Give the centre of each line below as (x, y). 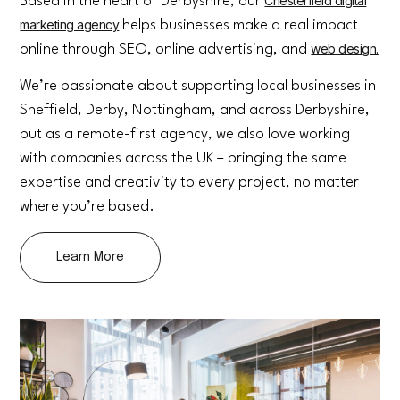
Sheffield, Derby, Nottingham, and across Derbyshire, (195, 111)
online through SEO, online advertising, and (166, 49)
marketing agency (70, 24)
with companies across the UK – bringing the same (183, 159)
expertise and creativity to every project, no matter (190, 183)
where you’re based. (87, 207)
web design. (345, 48)
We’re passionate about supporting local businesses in (198, 87)
